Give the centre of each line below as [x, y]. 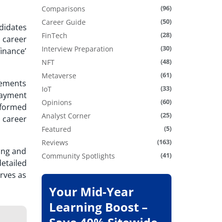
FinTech [54, 36]
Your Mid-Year [91, 192]
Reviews [55, 143]
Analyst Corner [66, 116]
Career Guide [63, 22]
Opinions [56, 103]
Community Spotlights [78, 156]
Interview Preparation [77, 49]
